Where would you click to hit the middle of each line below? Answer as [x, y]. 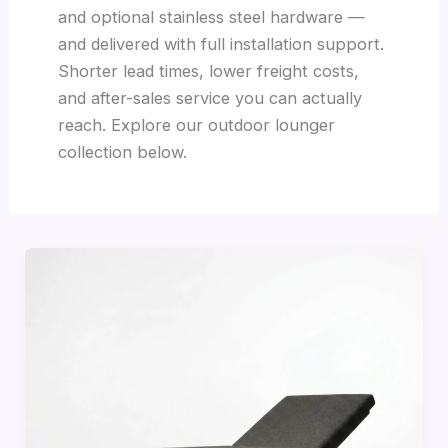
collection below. [123, 152]
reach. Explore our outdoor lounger [197, 125]
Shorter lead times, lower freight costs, [209, 71]
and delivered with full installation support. [221, 44]
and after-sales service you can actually [210, 98]
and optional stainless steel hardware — [212, 17]
